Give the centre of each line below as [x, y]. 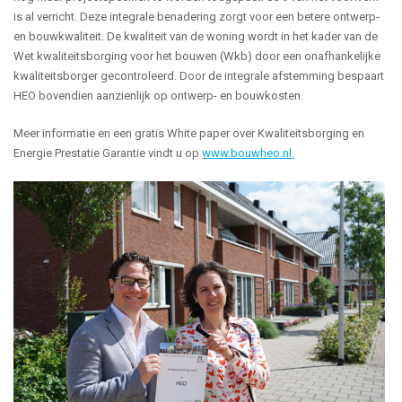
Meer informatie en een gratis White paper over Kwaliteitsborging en [189, 133]
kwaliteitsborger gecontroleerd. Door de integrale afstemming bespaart [199, 75]
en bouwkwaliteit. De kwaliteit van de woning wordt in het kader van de [196, 36]
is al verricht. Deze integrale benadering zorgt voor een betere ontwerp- [197, 16]
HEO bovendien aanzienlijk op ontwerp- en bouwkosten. [158, 95]
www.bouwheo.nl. [248, 153]
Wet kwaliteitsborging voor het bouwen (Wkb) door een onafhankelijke [197, 56]
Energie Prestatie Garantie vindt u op [108, 153]
